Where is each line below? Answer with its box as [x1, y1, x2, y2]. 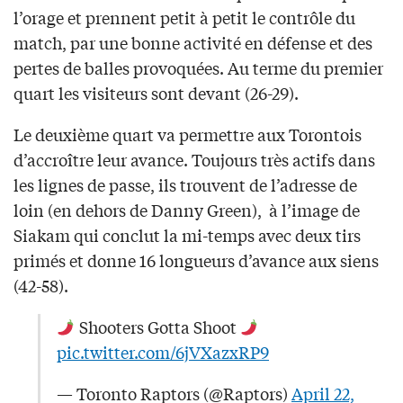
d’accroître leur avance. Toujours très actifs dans [13, 148, 375, 172]
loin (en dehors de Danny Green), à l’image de [13, 198, 360, 222]
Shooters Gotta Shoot [75, 315, 240, 339]
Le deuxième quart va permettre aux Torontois [13, 122, 362, 147]
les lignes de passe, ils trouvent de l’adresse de [13, 173, 357, 197]
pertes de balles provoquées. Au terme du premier [13, 56, 383, 80]
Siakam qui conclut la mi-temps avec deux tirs [13, 223, 361, 247]
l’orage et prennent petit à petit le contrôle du [13, 5, 355, 30]
